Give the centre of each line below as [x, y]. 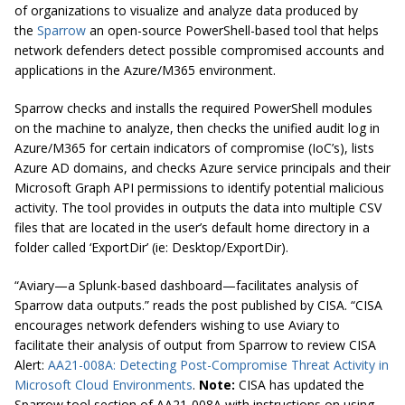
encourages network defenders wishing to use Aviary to [177, 325]
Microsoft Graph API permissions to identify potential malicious [199, 188]
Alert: [31, 365]
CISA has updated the [301, 385]
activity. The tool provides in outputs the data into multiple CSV [198, 208]
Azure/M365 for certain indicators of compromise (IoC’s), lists [194, 148]
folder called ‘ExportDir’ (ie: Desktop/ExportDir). [151, 248]
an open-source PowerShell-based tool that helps [232, 31]
